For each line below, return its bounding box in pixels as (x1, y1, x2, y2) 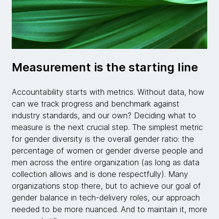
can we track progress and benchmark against (12, 99, 179, 109)
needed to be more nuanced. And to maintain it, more (12, 204, 207, 215)
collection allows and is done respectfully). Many (12, 169, 188, 179)
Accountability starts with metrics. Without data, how (12, 87, 204, 97)
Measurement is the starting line (12, 60, 198, 75)
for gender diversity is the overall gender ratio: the (12, 134, 194, 144)
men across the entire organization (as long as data (12, 157, 199, 168)
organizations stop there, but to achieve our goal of (12, 181, 201, 191)
